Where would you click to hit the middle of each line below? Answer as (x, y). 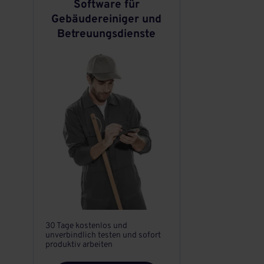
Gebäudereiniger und (107, 19)
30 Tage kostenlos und (86, 226)
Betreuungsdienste (107, 34)
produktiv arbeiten (79, 245)
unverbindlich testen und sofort (103, 235)
